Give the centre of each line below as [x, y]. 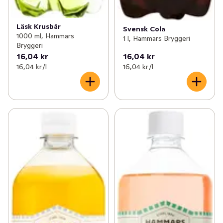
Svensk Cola [144, 29]
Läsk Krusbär [39, 27]
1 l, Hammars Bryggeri [156, 38]
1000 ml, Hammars [45, 36]
